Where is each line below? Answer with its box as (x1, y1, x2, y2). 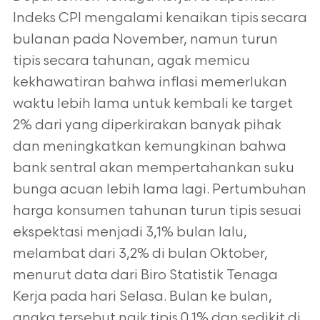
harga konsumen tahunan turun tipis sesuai (12, 203, 301, 219)
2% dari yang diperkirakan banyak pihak (12, 117, 281, 134)
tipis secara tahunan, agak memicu (12, 53, 250, 69)
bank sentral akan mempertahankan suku (12, 160, 294, 176)
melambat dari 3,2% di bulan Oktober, (12, 246, 268, 262)
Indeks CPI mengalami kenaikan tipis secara (12, 10, 307, 26)
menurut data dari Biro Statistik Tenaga (12, 267, 278, 284)
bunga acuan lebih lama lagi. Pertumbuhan (12, 181, 306, 198)
